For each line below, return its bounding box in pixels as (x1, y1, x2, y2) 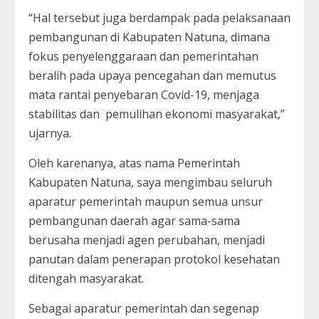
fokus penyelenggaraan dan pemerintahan (28, 48, 258, 64)
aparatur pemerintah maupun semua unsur (28, 193, 263, 209)
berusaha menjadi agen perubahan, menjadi (28, 231, 265, 248)
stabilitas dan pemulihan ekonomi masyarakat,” (28, 105, 285, 122)
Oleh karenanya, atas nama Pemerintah (28, 155, 240, 171)
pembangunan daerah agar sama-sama (28, 212, 240, 229)
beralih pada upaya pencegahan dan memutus (28, 67, 276, 83)
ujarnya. (28, 125, 71, 141)
